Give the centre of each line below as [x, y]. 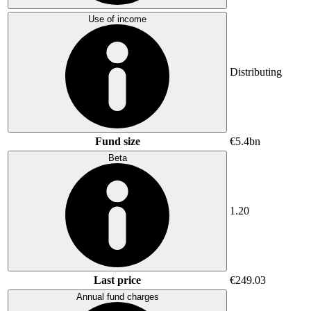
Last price [117, 280]
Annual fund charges [117, 296]
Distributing [256, 72]
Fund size [117, 141]
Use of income [117, 19]
